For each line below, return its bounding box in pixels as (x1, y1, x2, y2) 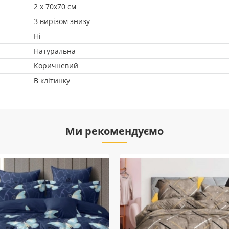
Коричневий (34, 61, 78, 71)
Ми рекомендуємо (65, 124, 164, 138)
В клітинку (34, 76, 70, 85)
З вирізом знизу (34, 16, 90, 26)
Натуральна (34, 46, 76, 56)
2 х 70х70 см (34, 2, 76, 11)
